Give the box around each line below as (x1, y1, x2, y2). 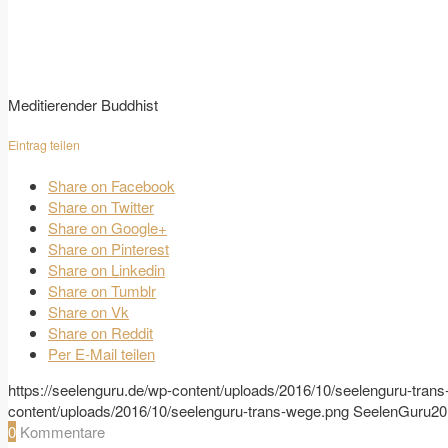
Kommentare (20, 420, 105, 442)
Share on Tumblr (48, 279, 156, 301)
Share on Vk (48, 300, 129, 322)
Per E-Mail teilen (48, 342, 155, 364)
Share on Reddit (48, 321, 153, 343)
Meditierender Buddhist (8, 94, 158, 116)
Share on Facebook (48, 174, 175, 196)
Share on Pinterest (48, 237, 169, 259)
